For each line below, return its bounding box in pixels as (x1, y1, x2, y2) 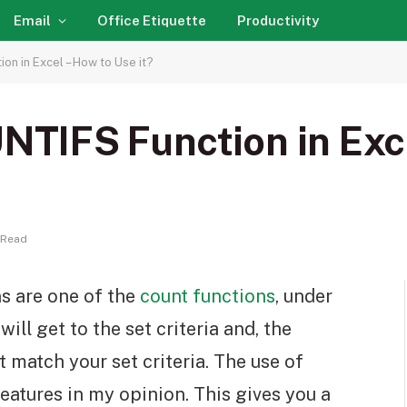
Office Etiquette (97, 12, 206, 28)
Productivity (237, 12, 319, 28)
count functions (135, 285, 275, 307)
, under (275, 285, 333, 307)
